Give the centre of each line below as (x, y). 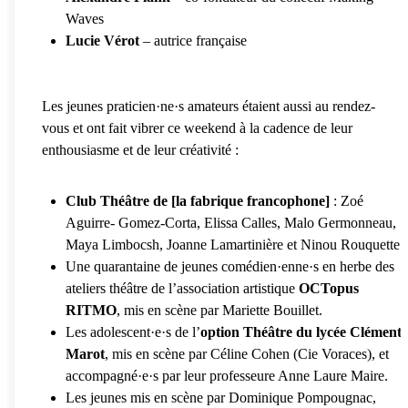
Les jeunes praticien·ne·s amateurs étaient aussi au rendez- (209, 106)
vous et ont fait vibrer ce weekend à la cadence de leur (197, 127)
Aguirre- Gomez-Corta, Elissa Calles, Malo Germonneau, (231, 222)
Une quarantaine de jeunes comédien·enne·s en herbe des (230, 266)
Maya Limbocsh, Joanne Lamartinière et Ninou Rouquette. (235, 244)
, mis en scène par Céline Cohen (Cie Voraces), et (247, 353)
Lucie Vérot (102, 40)
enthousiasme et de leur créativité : (140, 149)
